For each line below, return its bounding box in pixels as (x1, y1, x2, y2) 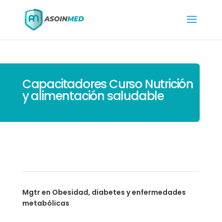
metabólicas (22, 198, 69, 208)
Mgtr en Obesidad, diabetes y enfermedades (22, 187, 186, 197)
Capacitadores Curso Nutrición (22, 76, 193, 92)
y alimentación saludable (22, 88, 164, 104)
